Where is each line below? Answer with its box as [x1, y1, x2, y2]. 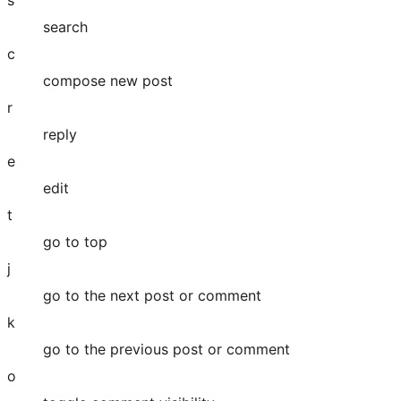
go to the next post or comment [43, 286, 261, 304]
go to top [43, 232, 107, 251]
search [43, 17, 88, 36]
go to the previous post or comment [43, 339, 290, 358]
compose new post [43, 71, 173, 90]
